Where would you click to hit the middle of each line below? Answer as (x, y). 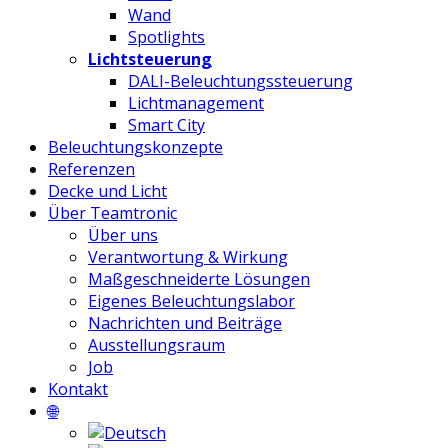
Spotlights (166, 37)
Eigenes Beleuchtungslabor (191, 301)
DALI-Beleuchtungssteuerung (240, 81)
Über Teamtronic (112, 213)
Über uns (123, 235)
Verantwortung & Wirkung (188, 257)
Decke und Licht (107, 191)
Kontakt (78, 389)
